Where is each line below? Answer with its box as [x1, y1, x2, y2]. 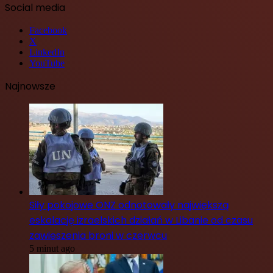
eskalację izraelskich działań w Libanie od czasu [29, 213, 253, 228]
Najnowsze [5, 79, 55, 94]
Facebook [29, 25, 67, 36]
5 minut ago [29, 243, 75, 254]
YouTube [29, 58, 65, 69]
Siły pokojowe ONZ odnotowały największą [29, 198, 229, 213]
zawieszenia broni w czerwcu [29, 229, 167, 243]
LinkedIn [29, 47, 65, 58]
